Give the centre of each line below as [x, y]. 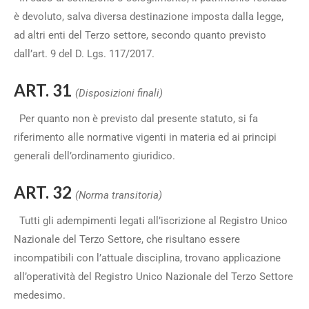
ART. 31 [44, 90]
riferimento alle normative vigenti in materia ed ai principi [145, 137]
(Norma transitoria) [119, 195]
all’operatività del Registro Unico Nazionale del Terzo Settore [153, 277]
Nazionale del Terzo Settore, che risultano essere [127, 239]
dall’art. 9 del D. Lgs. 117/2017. [87, 54]
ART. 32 [44, 192]
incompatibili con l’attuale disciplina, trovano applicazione [147, 258]
